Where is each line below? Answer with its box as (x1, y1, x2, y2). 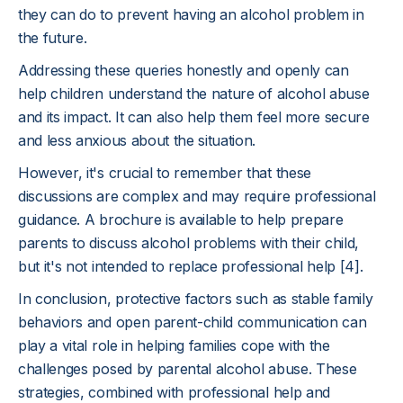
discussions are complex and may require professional (18, 187, 376, 205)
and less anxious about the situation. (18, 131, 256, 149)
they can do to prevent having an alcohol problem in (18, 5, 364, 23)
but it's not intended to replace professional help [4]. (18, 257, 363, 275)
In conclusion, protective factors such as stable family (18, 290, 373, 308)
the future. (18, 29, 87, 47)
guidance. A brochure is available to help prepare (18, 210, 344, 228)
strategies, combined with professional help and (18, 383, 330, 401)
